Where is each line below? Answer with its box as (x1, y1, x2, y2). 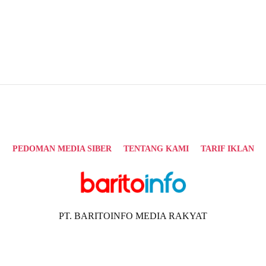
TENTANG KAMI (123, 144, 189, 153)
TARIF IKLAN (200, 144, 254, 153)
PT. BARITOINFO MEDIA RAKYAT (59, 211, 207, 221)
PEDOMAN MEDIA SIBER (12, 144, 112, 153)
